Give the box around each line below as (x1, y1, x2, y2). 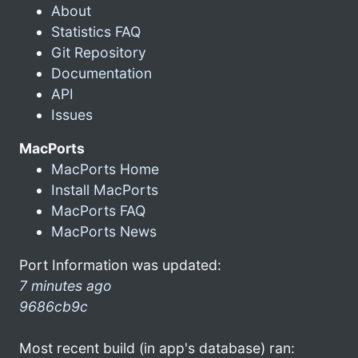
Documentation (51, 64, 152, 82)
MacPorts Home (51, 160, 159, 177)
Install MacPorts (51, 181, 158, 198)
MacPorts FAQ (51, 201, 145, 219)
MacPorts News (51, 222, 157, 240)
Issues (51, 105, 93, 123)
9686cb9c (19, 297, 88, 315)
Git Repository (51, 43, 146, 61)
